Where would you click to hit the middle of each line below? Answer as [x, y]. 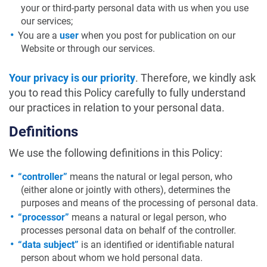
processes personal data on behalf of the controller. [128, 230]
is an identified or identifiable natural [156, 245]
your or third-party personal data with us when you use [135, 8]
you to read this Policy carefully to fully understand [127, 93]
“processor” [44, 217]
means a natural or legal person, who [148, 217]
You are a [39, 35]
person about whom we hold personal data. [112, 258]
